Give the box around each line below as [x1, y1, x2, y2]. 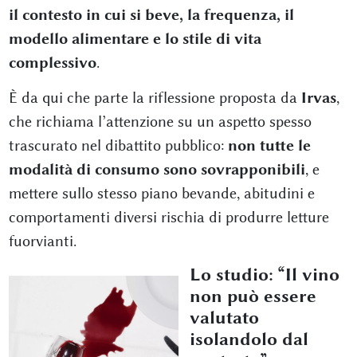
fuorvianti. [8, 231, 76, 250]
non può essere [190, 285, 316, 307]
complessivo [8, 53, 96, 72]
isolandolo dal [190, 328, 308, 350]
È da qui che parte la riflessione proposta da [8, 88, 301, 107]
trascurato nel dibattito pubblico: [8, 135, 228, 155]
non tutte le [227, 135, 311, 155]
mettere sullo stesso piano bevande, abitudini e [8, 183, 315, 202]
